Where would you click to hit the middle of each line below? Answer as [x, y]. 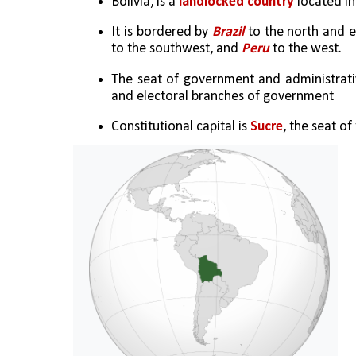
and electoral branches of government [222, 96]
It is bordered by [162, 33]
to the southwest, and [176, 49]
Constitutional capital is [181, 126]
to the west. [307, 49]
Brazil [230, 33]
